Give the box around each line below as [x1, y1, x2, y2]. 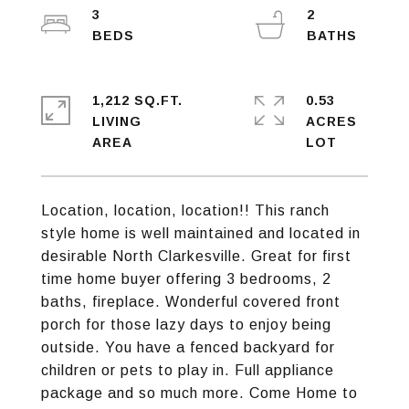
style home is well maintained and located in [41, 225, 361, 241]
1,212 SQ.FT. [92, 93, 183, 108]
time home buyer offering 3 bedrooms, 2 [41, 271, 331, 287]
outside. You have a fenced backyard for [41, 340, 335, 355]
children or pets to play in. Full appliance [41, 362, 334, 378]
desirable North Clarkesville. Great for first [41, 248, 351, 264]
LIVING [92, 114, 142, 129]
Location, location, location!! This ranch [41, 203, 330, 218]
